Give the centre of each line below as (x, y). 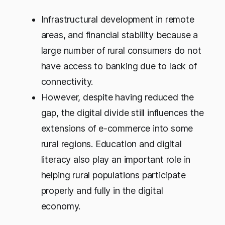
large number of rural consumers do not (121, 50)
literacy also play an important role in (116, 159)
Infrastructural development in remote (118, 19)
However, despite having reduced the (118, 97)
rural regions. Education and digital (111, 144)
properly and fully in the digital (102, 190)
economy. (61, 206)
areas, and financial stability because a (120, 35)
